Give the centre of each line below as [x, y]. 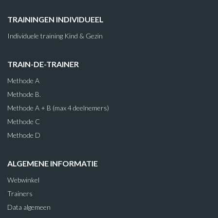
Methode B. [24, 94]
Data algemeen [29, 207]
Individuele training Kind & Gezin [55, 36]
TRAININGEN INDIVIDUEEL [55, 19]
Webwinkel [23, 180]
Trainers [20, 193]
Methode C [24, 121]
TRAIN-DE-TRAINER [43, 64]
